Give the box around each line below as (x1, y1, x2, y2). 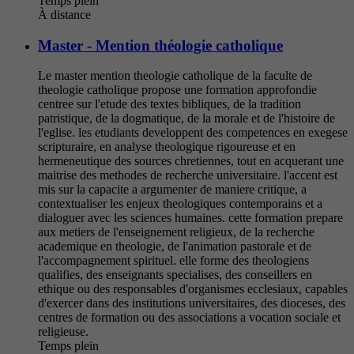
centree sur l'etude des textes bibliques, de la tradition (38, 97, 301, 111)
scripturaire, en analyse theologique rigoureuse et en (38, 140, 296, 154)
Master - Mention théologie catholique (38, 36, 283, 54)
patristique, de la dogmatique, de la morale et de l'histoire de (38, 111, 335, 126)
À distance (38, 8, 91, 22)
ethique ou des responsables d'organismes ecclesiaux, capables (38, 282, 348, 296)
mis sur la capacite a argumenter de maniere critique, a (38, 183, 307, 197)
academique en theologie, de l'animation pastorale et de (38, 239, 311, 254)
